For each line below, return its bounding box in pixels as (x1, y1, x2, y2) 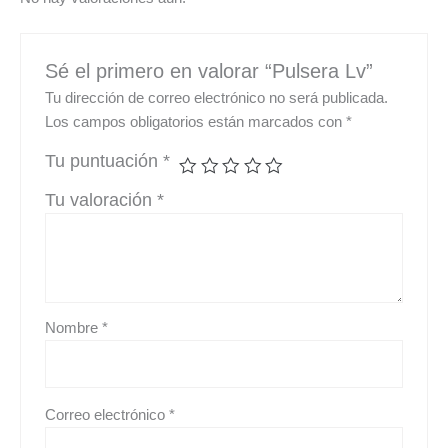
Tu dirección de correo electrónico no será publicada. (45, 90, 389, 107)
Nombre (45, 320, 103, 337)
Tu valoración (45, 190, 158, 211)
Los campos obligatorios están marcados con (45, 114, 347, 131)
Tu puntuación (45, 151, 164, 172)
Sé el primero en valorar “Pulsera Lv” (45, 59, 374, 82)
